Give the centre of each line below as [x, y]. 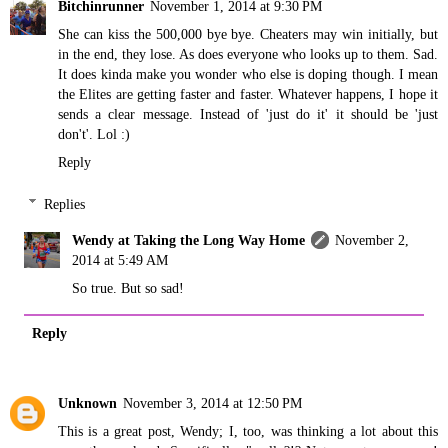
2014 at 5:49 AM [120, 259]
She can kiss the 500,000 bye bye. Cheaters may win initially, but [248, 33]
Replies [65, 203]
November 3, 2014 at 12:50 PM [212, 402]
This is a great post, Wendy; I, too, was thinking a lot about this [248, 430]
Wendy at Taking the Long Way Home [189, 239]
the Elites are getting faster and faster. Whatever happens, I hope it [248, 93]
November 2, [372, 239]
